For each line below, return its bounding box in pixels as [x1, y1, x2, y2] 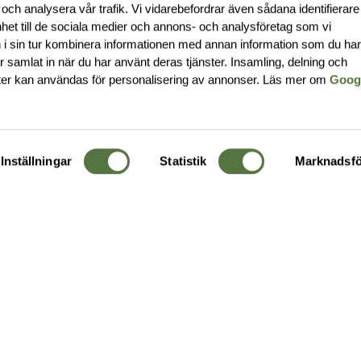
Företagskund [112, 318, 188, 338]
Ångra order [112, 292, 176, 311]
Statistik [160, 154, 207, 168]
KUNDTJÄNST [112, 255, 184, 284]
